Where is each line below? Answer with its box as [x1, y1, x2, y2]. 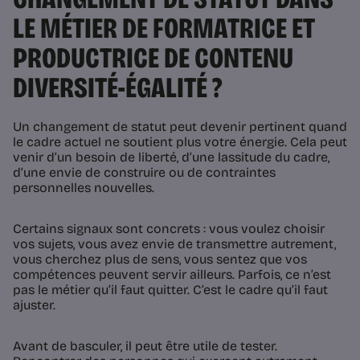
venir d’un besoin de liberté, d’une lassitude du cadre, [13, 149, 329, 166]
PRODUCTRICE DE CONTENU [13, 41, 293, 76]
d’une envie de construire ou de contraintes [13, 165, 276, 181]
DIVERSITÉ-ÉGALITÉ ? [13, 71, 222, 106]
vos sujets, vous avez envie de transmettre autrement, [13, 236, 336, 252]
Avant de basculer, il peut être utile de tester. [13, 338, 277, 354]
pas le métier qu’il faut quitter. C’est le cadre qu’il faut [13, 282, 328, 298]
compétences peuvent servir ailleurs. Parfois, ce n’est [13, 267, 331, 283]
